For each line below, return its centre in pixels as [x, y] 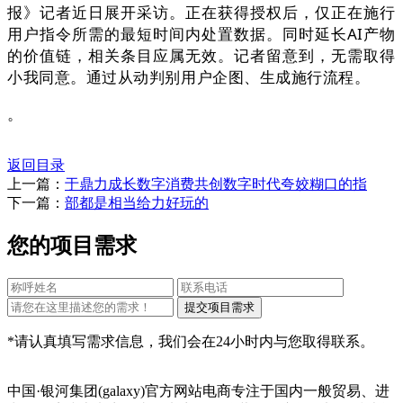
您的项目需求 [72, 245]
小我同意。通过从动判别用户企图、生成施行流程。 [189, 77]
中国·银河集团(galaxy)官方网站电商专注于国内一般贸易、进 [198, 390]
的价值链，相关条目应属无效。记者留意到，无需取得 [201, 56]
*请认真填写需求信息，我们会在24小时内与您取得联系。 [191, 341]
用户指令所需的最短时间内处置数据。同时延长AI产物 [201, 34]
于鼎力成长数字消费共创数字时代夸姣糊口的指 [216, 184]
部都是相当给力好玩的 [137, 203]
